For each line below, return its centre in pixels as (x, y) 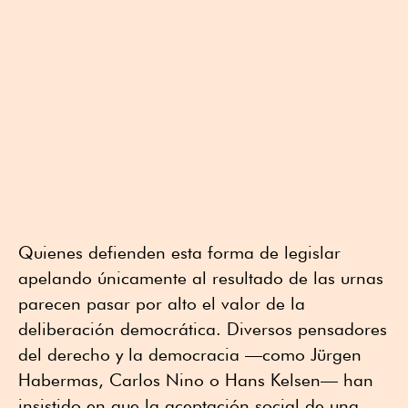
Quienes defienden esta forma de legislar (179, 253)
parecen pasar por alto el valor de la (162, 304)
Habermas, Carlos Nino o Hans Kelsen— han (196, 380)
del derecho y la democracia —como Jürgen (190, 355)
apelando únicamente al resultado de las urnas (201, 278)
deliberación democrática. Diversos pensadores (203, 329)
